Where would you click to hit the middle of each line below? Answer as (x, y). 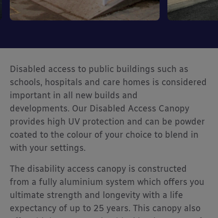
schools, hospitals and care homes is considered (108, 82)
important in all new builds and (74, 96)
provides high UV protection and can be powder (107, 122)
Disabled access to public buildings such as (99, 69)
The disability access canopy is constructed (98, 169)
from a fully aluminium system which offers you (107, 182)
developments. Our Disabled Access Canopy (100, 109)
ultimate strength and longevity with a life (96, 195)
